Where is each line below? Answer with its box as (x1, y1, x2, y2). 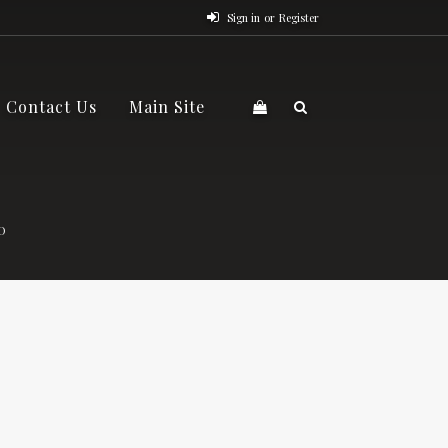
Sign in (227, 9, 261, 25)
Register (279, 9, 320, 25)
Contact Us (6, 96, 98, 117)
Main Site (129, 96, 206, 117)
